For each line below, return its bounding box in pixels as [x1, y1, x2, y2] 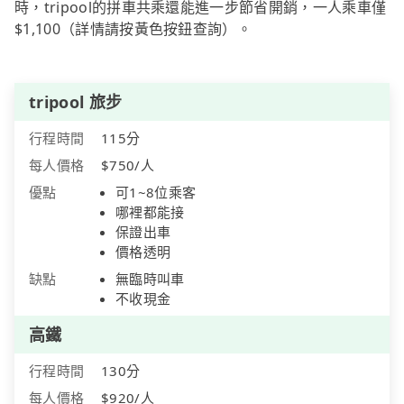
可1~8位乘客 [115, 183, 197, 202]
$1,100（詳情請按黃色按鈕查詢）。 [14, 19, 252, 40]
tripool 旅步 [29, 91, 123, 114]
